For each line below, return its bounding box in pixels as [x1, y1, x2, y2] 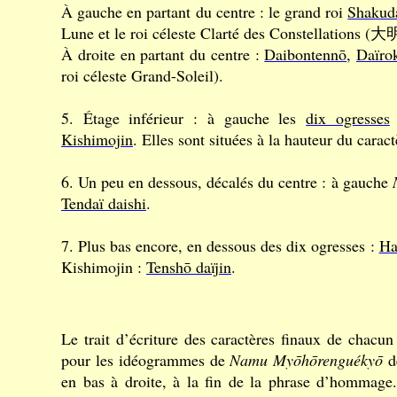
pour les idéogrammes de [61, 349, 230, 370]
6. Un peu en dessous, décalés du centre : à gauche [61, 171, 393, 192]
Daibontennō [264, 43, 347, 65]
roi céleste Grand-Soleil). [61, 65, 223, 86]
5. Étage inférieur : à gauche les [61, 107, 307, 128]
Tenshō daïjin [146, 256, 231, 277]
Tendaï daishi [61, 192, 146, 214]
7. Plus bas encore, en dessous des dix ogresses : [61, 235, 379, 256]
